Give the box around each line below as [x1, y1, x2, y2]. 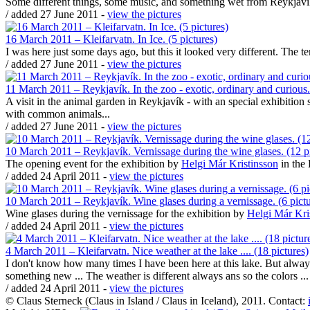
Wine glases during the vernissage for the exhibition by [6, 208, 247, 219]
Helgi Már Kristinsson [181, 158, 278, 170]
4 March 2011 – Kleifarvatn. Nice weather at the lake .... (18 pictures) [6, 245, 309, 257]
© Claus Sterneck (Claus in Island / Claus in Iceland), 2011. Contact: [6, 295, 308, 307]
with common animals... [6, 108, 110, 120]
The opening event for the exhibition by [6, 158, 181, 170]
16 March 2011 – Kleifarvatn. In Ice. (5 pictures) [6, 33, 217, 45]
